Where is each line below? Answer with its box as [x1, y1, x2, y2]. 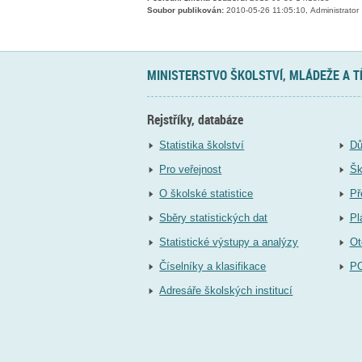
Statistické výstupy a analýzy [159, 236, 299, 249]
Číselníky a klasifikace [159, 260, 267, 273]
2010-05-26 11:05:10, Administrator [224, 6, 359, 15]
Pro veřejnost [159, 163, 222, 176]
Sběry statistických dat [159, 212, 268, 225]
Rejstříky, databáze [147, 110, 243, 128]
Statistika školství [159, 139, 245, 152]
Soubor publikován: [147, 6, 224, 15]
